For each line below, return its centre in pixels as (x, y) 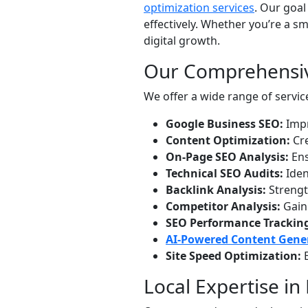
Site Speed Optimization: (233, 256)
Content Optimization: (228, 140)
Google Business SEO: (224, 124)
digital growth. (182, 41)
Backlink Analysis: (216, 190)
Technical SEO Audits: (224, 173)
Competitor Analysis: (223, 206)
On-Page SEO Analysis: (227, 157)
